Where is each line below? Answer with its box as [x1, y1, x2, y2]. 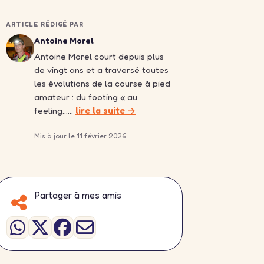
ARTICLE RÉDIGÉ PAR [6, 20, 84, 28]
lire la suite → [75, 105, 136, 116]
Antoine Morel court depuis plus [34, 51, 164, 62]
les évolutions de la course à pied [34, 78, 170, 89]
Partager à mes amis [35, 189, 121, 201]
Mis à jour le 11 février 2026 [34, 131, 126, 140]
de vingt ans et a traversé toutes [34, 64, 169, 75]
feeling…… [34, 105, 75, 116]
